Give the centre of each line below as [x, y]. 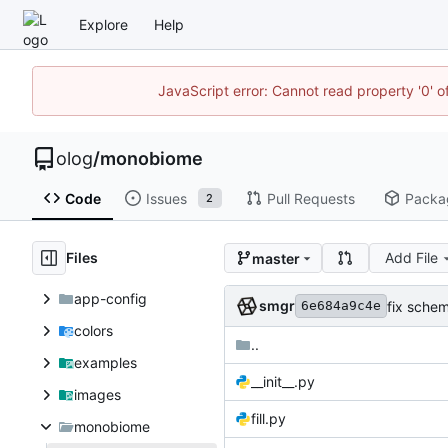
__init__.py [283, 382]
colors [93, 331]
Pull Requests [310, 198]
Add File [412, 258]
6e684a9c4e [341, 306]
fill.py [268, 419]
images [97, 395]
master [275, 258]
